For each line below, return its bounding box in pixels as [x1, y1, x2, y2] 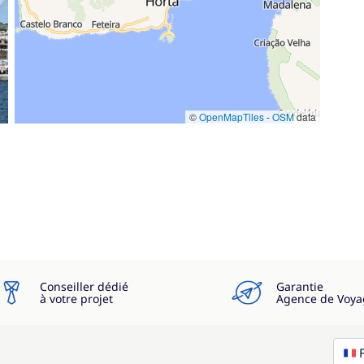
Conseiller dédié [40, 279, 128, 294]
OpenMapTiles [199, 110, 264, 123]
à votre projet [40, 291, 113, 306]
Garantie [275, 279, 323, 294]
